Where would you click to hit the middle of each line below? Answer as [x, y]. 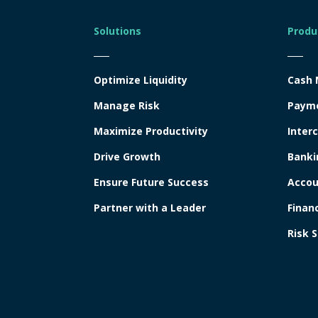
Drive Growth [127, 156]
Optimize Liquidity [141, 79]
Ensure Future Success [151, 182]
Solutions [117, 31]
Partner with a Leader [150, 207]
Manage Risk [127, 105]
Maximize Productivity [151, 131]
